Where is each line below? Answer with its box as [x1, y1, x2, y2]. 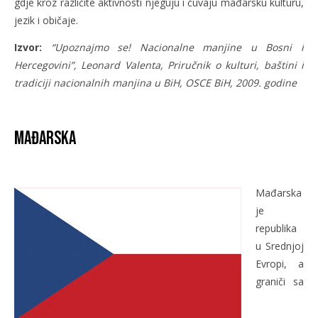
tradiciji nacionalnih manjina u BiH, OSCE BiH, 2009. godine [14, 75, 297, 89]
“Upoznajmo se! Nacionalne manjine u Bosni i [50, 40, 305, 54]
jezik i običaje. [14, 13, 78, 27]
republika [256, 221, 297, 235]
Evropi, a [256, 256, 304, 270]
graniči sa [256, 274, 304, 288]
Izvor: [14, 40, 42, 54]
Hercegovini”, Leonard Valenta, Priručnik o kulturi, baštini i [14, 57, 304, 72]
